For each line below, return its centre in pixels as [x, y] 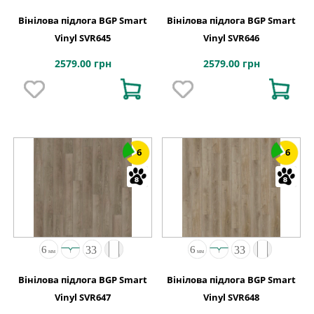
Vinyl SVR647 [83, 297]
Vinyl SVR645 [83, 37]
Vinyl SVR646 [231, 37]
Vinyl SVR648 [231, 297]
